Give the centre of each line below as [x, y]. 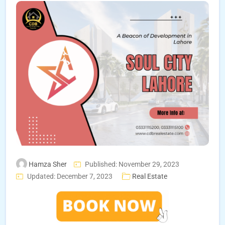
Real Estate [150, 176]
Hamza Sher [48, 164]
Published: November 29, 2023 [132, 164]
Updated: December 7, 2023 [70, 176]
